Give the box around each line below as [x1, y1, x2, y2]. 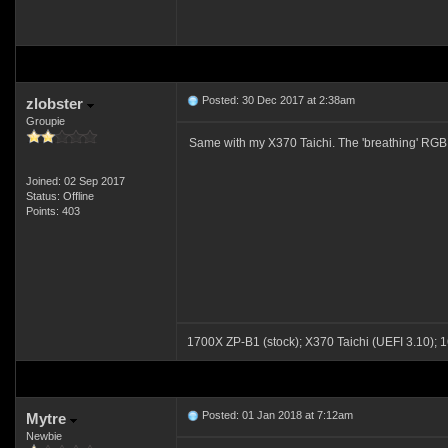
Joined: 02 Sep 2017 [25, 175, 125, 187]
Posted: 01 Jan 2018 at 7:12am [198, 409, 353, 421]
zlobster [25, 95, 87, 112]
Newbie [25, 430, 62, 442]
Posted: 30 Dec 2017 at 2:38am [198, 94, 355, 106]
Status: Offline [25, 190, 94, 202]
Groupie [25, 115, 65, 127]
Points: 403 [25, 205, 80, 217]
